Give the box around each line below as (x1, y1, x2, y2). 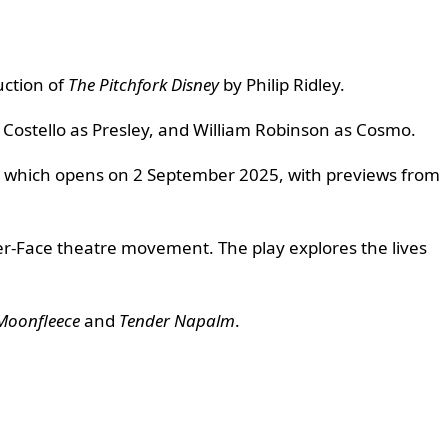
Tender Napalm (119, 309, 235, 333)
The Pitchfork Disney (68, 73, 219, 97)
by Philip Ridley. (219, 73, 345, 97)
